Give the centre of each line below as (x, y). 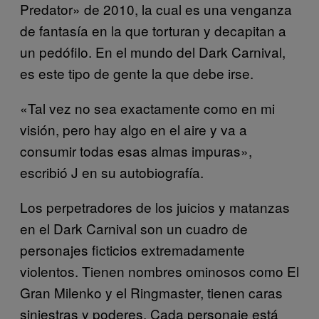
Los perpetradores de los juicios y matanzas (155, 206)
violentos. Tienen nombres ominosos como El (159, 271)
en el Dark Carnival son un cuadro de (134, 228)
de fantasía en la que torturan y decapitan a (153, 30)
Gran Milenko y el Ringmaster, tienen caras (151, 292)
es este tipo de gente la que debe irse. (137, 73)
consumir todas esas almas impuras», (136, 150)
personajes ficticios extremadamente (132, 249)
